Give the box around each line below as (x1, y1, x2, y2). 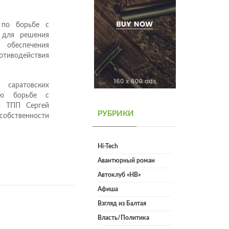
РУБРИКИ (98, 110, 134, 118)
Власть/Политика (98, 215, 149, 221)
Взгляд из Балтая (98, 200, 146, 207)
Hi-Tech (98, 143, 118, 150)
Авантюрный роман (98, 157, 155, 164)
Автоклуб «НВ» (98, 172, 141, 178)
